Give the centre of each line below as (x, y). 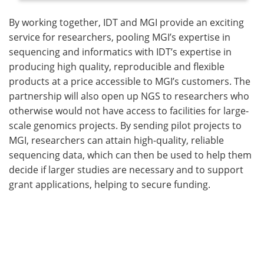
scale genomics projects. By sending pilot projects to (125, 126)
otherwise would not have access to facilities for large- (129, 111)
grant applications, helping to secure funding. (110, 184)
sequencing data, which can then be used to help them (130, 155)
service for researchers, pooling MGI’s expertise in (120, 37)
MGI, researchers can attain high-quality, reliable (116, 140)
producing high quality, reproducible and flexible (117, 67)
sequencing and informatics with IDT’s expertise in (120, 52)
